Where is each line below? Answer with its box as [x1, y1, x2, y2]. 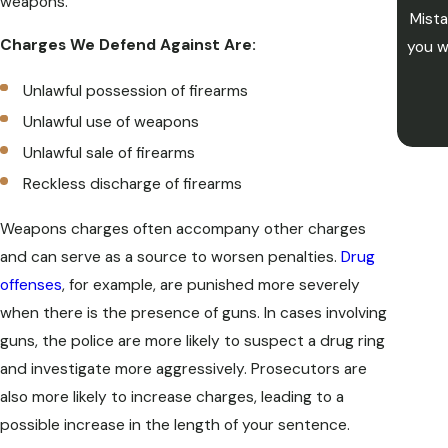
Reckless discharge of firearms [23, 173, 243, 194]
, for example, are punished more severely [62, 274, 360, 295]
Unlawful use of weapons [23, 111, 200, 132]
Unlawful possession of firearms [23, 80, 249, 101]
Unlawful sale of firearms [23, 142, 196, 163]
